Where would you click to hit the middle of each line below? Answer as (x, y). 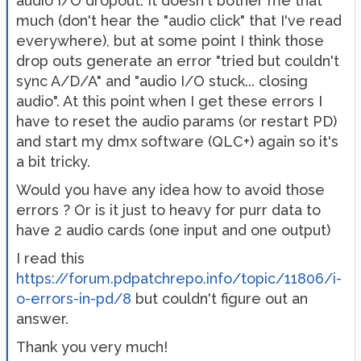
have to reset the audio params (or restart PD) (176, 121)
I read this (50, 258)
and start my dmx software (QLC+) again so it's (177, 141)
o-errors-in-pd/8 (74, 298)
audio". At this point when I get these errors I (169, 101)
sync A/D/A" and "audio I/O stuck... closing (162, 81)
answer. (42, 318)
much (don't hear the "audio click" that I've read (179, 20)
